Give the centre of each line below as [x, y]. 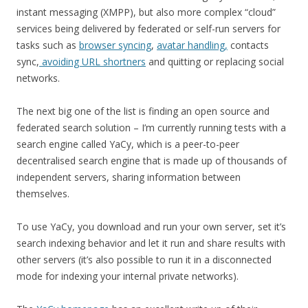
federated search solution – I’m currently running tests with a [151, 127]
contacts [248, 45]
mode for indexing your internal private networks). [128, 276]
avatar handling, [192, 45]
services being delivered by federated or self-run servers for [148, 28]
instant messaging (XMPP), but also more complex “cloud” [146, 12]
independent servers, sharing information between [129, 177]
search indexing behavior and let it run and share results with [151, 243]
